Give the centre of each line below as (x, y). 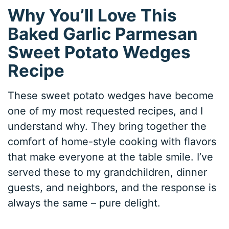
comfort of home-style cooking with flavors (112, 142)
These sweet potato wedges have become (111, 96)
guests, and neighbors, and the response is (112, 188)
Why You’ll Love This (93, 15)
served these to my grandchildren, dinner (108, 173)
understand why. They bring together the (107, 127)
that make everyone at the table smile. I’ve (111, 157)
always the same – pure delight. (84, 203)
